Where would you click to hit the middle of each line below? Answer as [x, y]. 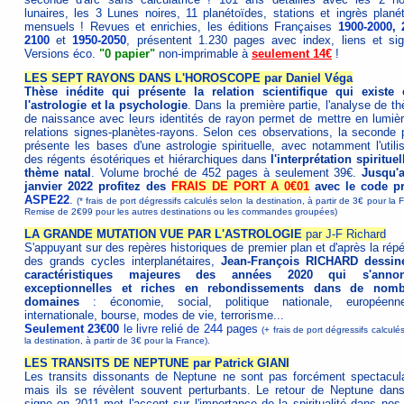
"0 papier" [127, 54]
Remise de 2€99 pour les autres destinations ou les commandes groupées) [181, 211]
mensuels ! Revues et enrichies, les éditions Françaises [181, 27]
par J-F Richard [344, 234]
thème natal [58, 173]
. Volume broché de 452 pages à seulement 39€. [226, 173]
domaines [52, 302]
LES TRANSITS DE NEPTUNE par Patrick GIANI [157, 363]
